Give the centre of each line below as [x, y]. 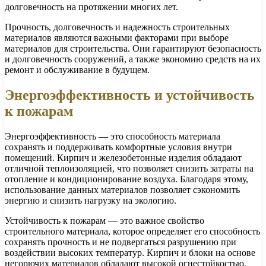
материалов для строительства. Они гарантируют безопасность [133, 48]
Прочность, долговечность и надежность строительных [117, 27]
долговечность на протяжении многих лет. [91, 7]
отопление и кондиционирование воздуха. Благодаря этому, [126, 179]
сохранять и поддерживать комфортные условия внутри [118, 147]
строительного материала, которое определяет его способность [132, 231]
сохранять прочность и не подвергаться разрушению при [121, 242]
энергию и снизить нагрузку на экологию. [91, 200]
